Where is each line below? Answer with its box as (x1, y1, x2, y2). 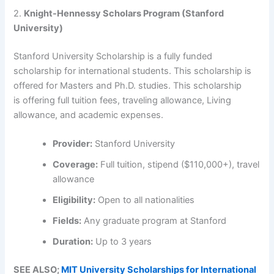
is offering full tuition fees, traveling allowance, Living (13, 95, 232, 106)
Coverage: (53, 159, 98, 171)
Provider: (53, 138, 93, 150)
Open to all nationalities (95, 194, 195, 206)
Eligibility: (53, 194, 96, 206)
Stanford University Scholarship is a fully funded (13, 51, 213, 62)
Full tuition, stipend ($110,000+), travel (98, 159, 260, 171)
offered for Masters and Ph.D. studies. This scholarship (13, 80, 242, 92)
